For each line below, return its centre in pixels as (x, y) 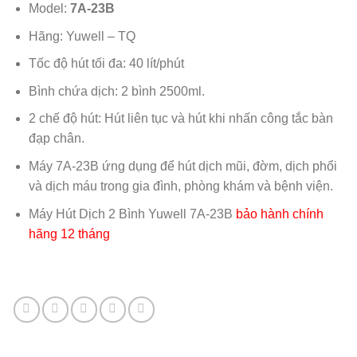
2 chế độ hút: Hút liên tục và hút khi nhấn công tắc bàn (180, 119)
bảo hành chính (279, 214)
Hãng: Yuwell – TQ (82, 36)
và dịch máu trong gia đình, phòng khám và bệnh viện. (180, 186)
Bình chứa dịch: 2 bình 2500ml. (116, 91)
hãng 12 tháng (69, 233)
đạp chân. (56, 139)
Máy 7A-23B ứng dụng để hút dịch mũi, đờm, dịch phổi (182, 166)
